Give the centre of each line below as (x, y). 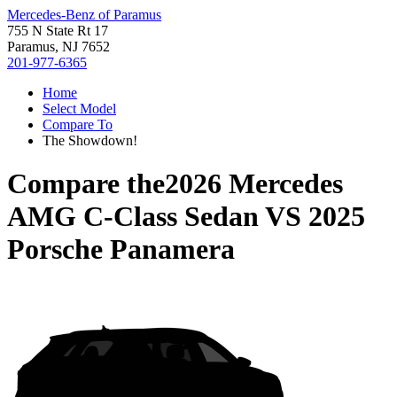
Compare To (78, 125)
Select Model (79, 109)
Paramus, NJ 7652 (58, 47)
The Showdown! (90, 140)
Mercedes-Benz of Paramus (84, 15)
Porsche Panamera (121, 249)
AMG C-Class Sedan (133, 217)
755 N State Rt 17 (58, 31)
